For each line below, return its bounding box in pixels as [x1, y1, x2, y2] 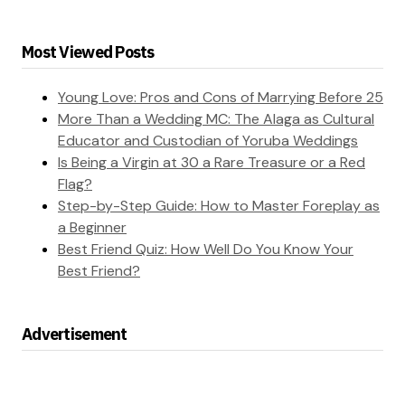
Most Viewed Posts [22, 42, 155, 63]
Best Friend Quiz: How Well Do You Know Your [58, 240, 353, 259]
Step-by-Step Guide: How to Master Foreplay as [58, 196, 380, 216]
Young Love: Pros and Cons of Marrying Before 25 [58, 88, 383, 108]
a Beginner [58, 218, 127, 238]
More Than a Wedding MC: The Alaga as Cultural [58, 109, 374, 129]
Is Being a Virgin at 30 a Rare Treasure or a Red [58, 153, 365, 173]
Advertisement [22, 324, 127, 345]
